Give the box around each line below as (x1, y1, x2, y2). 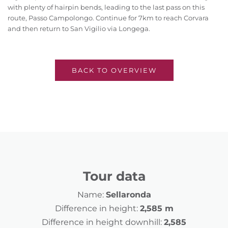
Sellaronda (105, 190, 151, 200)
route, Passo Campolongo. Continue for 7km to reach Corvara (8, 14, 209, 22)
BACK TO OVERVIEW (71, 66, 157, 75)
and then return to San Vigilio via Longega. (8, 24, 150, 33)
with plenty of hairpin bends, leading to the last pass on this (8, 3, 205, 12)
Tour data (82, 168, 146, 184)
